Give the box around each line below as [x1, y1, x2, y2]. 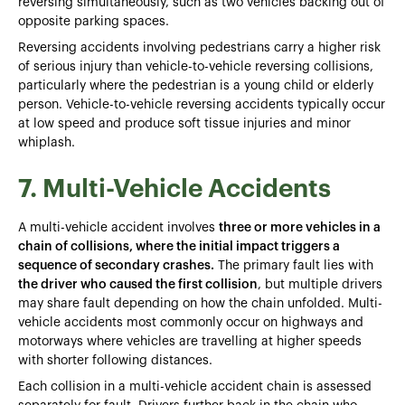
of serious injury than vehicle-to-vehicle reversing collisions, [18, 60, 373, 73]
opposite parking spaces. [18, 14, 169, 28]
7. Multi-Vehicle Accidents [18, 175, 331, 202]
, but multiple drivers [258, 278, 382, 291]
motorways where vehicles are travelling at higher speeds [18, 334, 362, 348]
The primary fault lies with [214, 259, 373, 272]
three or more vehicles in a [219, 221, 381, 234]
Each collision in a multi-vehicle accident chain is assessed [18, 380, 372, 393]
